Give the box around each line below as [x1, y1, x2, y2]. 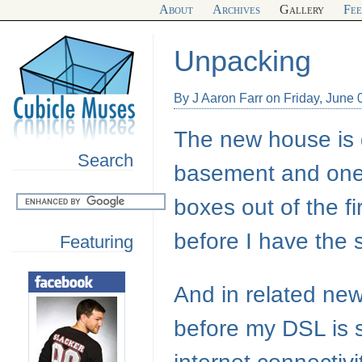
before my [174, 315, 282, 341]
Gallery [280, 2, 324, 16]
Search [78, 150, 133, 170]
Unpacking [174, 44, 311, 78]
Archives [213, 2, 260, 16]
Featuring [60, 232, 133, 253]
